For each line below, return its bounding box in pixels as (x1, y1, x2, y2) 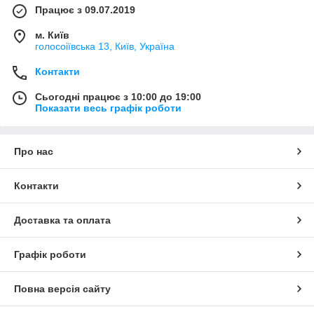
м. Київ (35, 29, 69, 41)
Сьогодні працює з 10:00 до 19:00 (35, 91, 201, 103)
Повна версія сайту (14, 283, 111, 295)
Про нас (14, 146, 53, 158)
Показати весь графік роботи (35, 102, 182, 114)
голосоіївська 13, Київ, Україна (35, 41, 175, 53)
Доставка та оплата (14, 214, 111, 226)
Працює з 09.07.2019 (35, 4, 135, 16)
